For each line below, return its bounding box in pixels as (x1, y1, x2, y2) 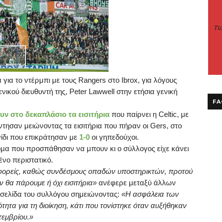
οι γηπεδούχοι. (90, 133, 139, 141)
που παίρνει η (110, 110, 159, 118)
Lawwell (89, 87, 114, 96)
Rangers (78, 76, 106, 84)
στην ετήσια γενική (116, 87, 177, 96)
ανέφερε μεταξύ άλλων (97, 178, 176, 187)
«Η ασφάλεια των (121, 190, 179, 198)
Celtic (159, 110, 177, 118)
